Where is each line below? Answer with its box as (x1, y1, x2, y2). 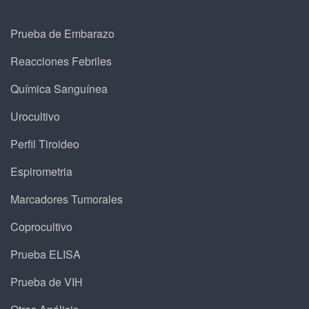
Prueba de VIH (10, 273, 83, 290)
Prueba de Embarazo (10, 25, 114, 41)
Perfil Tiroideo (10, 135, 79, 152)
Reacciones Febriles (10, 52, 112, 69)
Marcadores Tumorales (10, 190, 123, 207)
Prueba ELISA (10, 246, 81, 262)
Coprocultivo (10, 218, 72, 235)
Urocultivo (10, 108, 60, 124)
